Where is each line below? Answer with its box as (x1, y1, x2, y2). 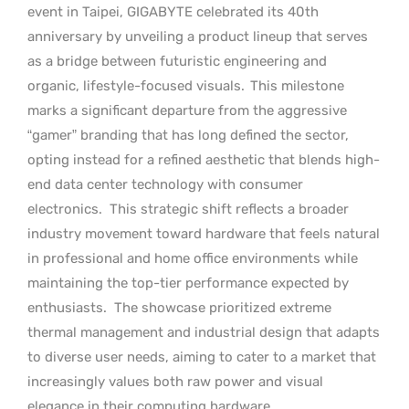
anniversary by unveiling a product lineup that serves (27, 27, 368, 45)
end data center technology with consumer (27, 175, 303, 193)
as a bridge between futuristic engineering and (27, 52, 327, 69)
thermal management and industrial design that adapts (27, 323, 380, 341)
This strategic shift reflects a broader (110, 200, 349, 217)
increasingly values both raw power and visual (27, 372, 323, 390)
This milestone (250, 77, 344, 94)
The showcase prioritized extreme (114, 299, 331, 316)
